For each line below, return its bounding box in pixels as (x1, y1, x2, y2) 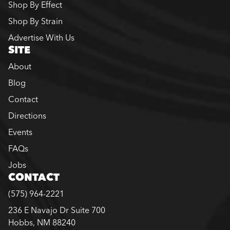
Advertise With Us (8, 32, 74, 43)
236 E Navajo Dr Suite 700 (8, 205, 105, 216)
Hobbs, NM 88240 (8, 217, 75, 228)
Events (8, 127, 32, 138)
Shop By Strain (8, 16, 63, 27)
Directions (8, 110, 46, 121)
